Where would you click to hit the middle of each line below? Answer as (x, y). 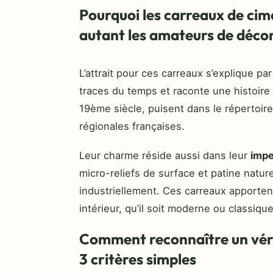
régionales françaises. (132, 126)
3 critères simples (138, 259)
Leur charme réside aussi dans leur (165, 155)
